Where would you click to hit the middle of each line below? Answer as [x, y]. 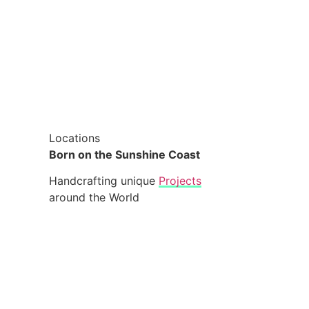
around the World [94, 198]
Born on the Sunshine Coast [124, 154]
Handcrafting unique [104, 181]
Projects [180, 181]
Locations [74, 138]
